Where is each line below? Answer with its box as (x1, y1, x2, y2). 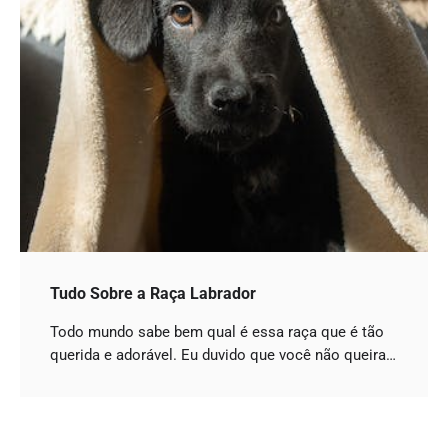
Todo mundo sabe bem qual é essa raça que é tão (50, 322, 384, 341)
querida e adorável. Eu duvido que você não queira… (50, 345, 396, 364)
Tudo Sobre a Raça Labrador (50, 283, 256, 303)
